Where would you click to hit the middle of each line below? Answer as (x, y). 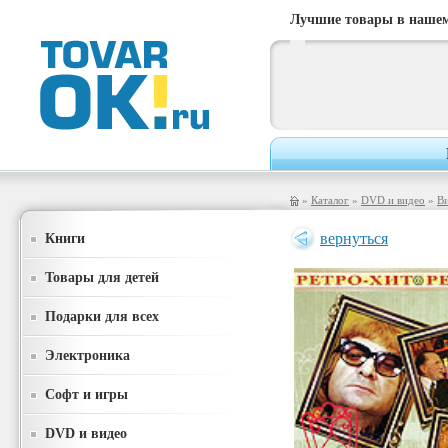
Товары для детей (102, 277)
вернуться (354, 238)
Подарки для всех (102, 316)
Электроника (87, 355)
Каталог (330, 200)
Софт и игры (86, 394)
